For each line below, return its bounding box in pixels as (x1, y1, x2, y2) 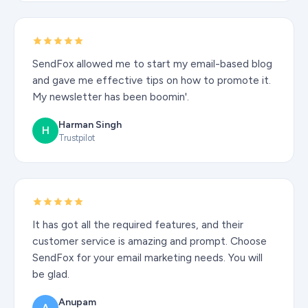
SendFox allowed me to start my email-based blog (32, 56, 272, 70)
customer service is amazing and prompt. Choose (32, 234, 267, 247)
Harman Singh (58, 118, 122, 131)
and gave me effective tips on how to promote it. (32, 73, 271, 87)
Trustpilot (58, 132, 95, 143)
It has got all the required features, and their (32, 217, 243, 231)
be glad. (32, 267, 69, 280)
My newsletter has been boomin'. (32, 89, 189, 103)
